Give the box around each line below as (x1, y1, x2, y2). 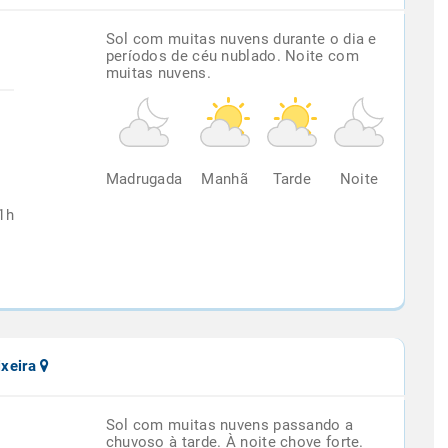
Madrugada (105, 170, 183, 188)
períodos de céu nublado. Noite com (105, 47, 359, 65)
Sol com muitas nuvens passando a (105, 416, 354, 434)
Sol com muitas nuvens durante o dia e (105, 30, 377, 48)
